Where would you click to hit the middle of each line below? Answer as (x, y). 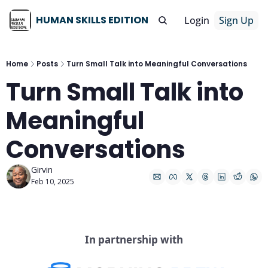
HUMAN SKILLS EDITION (92, 20)
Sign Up (236, 20)
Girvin (42, 170)
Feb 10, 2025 (53, 182)
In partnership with (134, 240)
